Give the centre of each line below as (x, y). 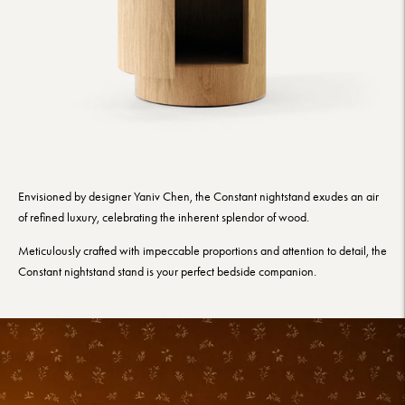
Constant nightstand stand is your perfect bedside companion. (167, 271)
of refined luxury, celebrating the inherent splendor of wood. (164, 217)
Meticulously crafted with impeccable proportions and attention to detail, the (202, 250)
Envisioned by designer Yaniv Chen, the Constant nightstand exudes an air (198, 196)
